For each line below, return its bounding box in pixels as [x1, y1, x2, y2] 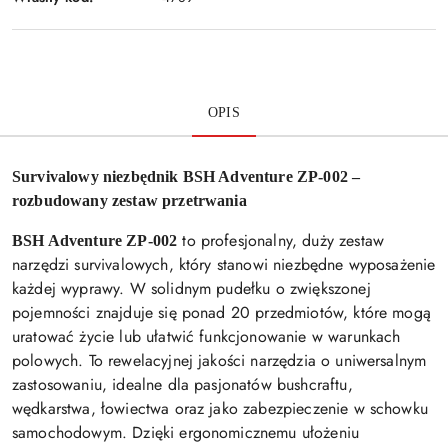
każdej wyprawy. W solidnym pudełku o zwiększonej [12, 277, 371, 301]
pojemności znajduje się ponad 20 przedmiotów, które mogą [12, 301, 431, 325]
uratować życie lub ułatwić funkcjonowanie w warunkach [12, 325, 401, 349]
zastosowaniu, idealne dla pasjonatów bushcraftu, [12, 373, 353, 397]
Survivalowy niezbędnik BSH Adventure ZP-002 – [12, 168, 361, 186]
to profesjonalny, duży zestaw [177, 229, 385, 253]
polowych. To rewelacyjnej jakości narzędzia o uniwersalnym [12, 349, 427, 373]
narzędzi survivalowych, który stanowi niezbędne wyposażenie [12, 253, 436, 277]
